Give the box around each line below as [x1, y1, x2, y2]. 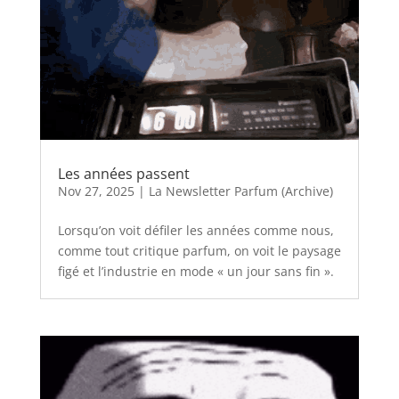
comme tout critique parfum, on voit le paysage [57, 241, 341, 259]
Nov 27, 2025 [57, 182, 134, 199]
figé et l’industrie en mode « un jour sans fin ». [57, 262, 334, 280]
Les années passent [57, 163, 190, 183]
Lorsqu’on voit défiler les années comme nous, [57, 221, 334, 239]
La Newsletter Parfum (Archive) [148, 182, 333, 199]
